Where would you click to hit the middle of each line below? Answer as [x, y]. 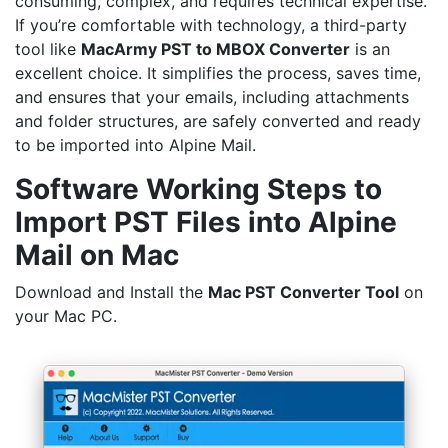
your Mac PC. [66, 315]
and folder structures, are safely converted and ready [218, 120]
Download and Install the [111, 291]
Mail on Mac [97, 254]
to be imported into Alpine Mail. [135, 144]
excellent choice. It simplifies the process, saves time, [218, 72]
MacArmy [121, 48]
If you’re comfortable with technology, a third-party [211, 24]
